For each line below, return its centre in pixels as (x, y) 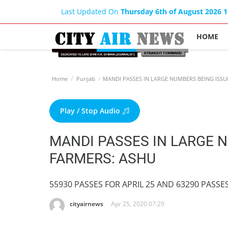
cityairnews (87, 204)
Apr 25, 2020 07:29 (138, 204)
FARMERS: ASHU (103, 159)
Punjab (86, 79)
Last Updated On (91, 11)
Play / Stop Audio (91, 111)
